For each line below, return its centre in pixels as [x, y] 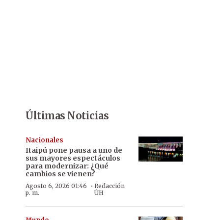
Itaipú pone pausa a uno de [74, 150]
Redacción [110, 186]
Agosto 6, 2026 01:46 [56, 186]
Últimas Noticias [67, 116]
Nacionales [44, 140]
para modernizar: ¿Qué [67, 166]
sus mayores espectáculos [73, 158]
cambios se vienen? [60, 174]
